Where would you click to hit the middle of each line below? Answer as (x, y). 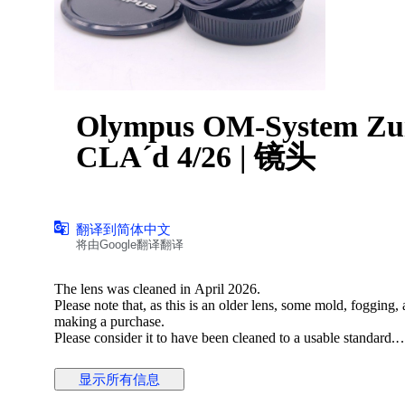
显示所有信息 (119, 379)
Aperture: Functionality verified (144, 386)
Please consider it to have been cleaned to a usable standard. (225, 337)
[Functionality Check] (117, 370)
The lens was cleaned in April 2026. (157, 288)
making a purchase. (109, 321)
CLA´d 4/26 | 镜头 (196, 156)
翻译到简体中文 (123, 229)
